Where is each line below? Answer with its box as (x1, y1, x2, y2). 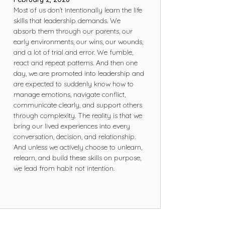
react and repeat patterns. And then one (13, 58, 138, 67)
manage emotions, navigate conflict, (13, 89, 126, 99)
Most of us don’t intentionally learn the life (13, 5, 142, 15)
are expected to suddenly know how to (13, 79, 134, 88)
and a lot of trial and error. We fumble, (13, 47, 133, 57)
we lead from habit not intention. (13, 163, 115, 173)
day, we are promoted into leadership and (13, 68, 144, 78)
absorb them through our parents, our (13, 26, 133, 36)
